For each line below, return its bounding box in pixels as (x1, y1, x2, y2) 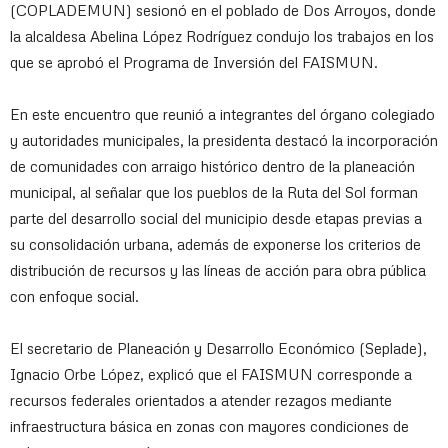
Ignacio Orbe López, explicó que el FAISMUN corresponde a (10, 365, 412, 384)
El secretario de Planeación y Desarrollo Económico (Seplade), (10, 339, 427, 358)
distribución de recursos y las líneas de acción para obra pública (10, 261, 426, 280)
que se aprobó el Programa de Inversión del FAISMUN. (10, 53, 378, 72)
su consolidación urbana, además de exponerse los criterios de (10, 235, 421, 254)
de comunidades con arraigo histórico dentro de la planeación (10, 157, 415, 176)
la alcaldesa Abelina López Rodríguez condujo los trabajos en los (10, 27, 434, 46)
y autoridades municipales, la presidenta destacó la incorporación (10, 131, 438, 150)
